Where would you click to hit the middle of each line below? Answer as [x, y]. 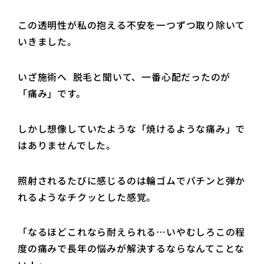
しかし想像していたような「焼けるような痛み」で [132, 128]
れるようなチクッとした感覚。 [88, 197]
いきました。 [47, 42]
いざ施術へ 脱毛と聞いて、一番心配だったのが [124, 77]
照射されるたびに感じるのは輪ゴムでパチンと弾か [132, 180]
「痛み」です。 [53, 94]
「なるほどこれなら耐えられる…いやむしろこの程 [132, 232]
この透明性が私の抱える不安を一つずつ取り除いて [132, 25]
